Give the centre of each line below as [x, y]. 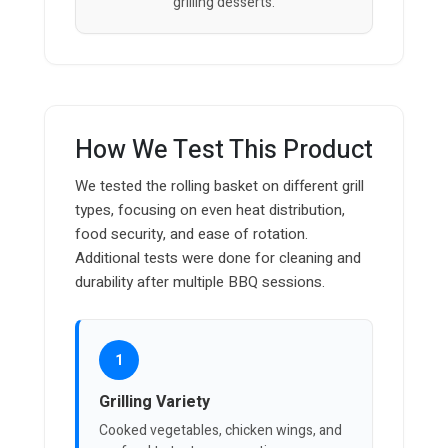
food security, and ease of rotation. [191, 234]
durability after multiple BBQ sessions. [200, 282]
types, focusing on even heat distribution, [210, 210]
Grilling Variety [154, 402]
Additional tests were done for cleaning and [218, 258]
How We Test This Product [224, 151]
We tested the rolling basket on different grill [219, 186]
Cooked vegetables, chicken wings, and [220, 431]
